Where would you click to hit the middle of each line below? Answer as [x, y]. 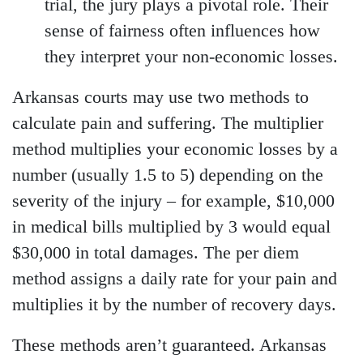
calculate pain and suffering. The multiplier [168, 124]
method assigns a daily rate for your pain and [175, 279]
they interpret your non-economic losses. [191, 57]
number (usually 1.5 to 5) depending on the [168, 175]
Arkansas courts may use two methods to [160, 98]
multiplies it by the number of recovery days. [174, 305]
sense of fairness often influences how [182, 31]
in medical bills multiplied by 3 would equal [171, 227]
